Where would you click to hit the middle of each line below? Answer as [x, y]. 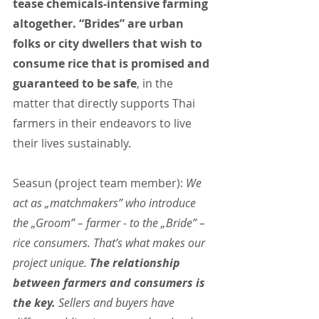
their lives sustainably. [72, 143]
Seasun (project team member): [98, 183]
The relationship [136, 263]
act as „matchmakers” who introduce [106, 203]
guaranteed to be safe [75, 84]
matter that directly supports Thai [105, 104]
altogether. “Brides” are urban [100, 24]
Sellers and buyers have [116, 303]
